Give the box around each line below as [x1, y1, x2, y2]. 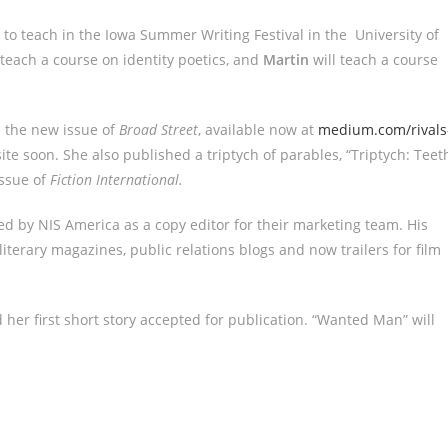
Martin [263, 50, 309, 69]
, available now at [198, 120, 318, 139]
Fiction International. [50, 170, 183, 189]
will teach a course [309, 50, 438, 69]
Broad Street [119, 120, 198, 139]
